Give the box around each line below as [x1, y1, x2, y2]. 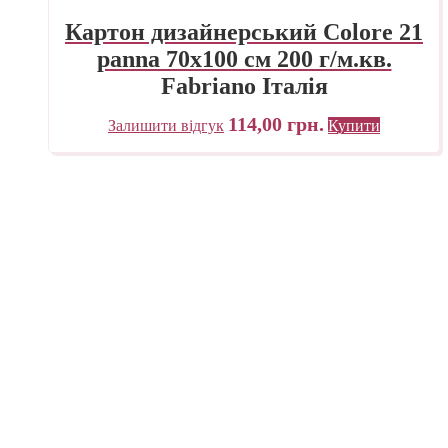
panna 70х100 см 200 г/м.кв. [96, 45, 392, 72]
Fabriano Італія [160, 72, 328, 99]
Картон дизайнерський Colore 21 [65, 18, 423, 45]
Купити [328, 117, 380, 135]
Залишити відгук [108, 117, 224, 135]
